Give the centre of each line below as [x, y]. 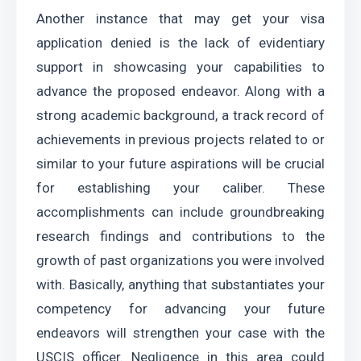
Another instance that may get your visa [180, 19]
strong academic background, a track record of [180, 115]
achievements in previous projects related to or [180, 139]
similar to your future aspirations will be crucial [180, 164]
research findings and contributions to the [180, 236]
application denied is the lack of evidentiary [180, 43]
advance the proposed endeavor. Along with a [180, 91]
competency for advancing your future [180, 309]
